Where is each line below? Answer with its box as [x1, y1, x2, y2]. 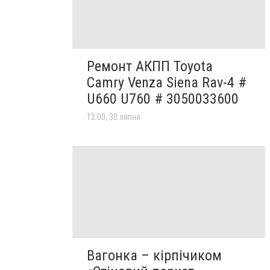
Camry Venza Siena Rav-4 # [87, 74, 246, 92]
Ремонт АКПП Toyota [87, 58, 213, 75]
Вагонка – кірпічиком [87, 246, 222, 264]
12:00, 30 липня [87, 112, 140, 122]
